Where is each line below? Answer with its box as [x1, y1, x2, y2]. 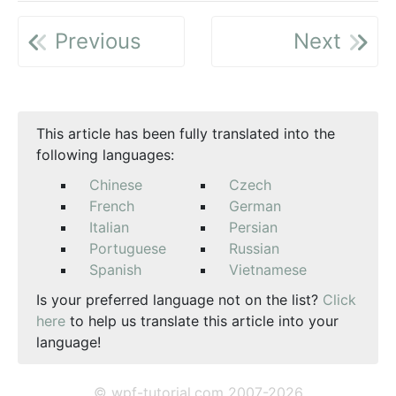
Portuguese [89, 240, 166, 258]
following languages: [36, 146, 174, 164]
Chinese [89, 176, 142, 194]
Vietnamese [229, 261, 307, 279]
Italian [89, 218, 129, 237]
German [229, 197, 281, 216]
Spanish [89, 261, 141, 279]
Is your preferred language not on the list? [36, 291, 323, 309]
